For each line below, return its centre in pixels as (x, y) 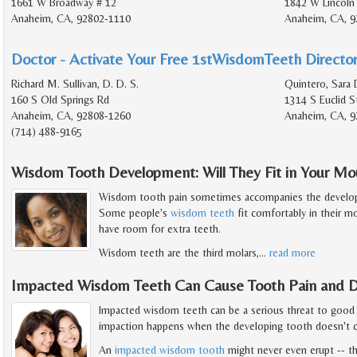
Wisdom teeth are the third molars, (179, 253)
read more (292, 253)
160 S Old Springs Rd (60, 100)
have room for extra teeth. (160, 229)
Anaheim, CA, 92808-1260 (71, 116)
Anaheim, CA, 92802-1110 (71, 19)
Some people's (135, 213)
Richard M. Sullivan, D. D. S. (75, 84)
